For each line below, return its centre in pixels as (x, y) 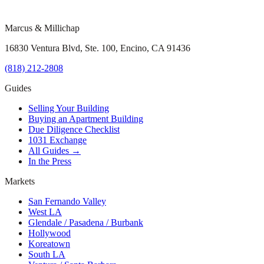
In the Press (50, 161)
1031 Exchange (57, 140)
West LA (45, 212)
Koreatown (49, 243)
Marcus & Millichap (42, 28)
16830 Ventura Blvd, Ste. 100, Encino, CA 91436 (98, 48)
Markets (20, 181)
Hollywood (49, 233)
